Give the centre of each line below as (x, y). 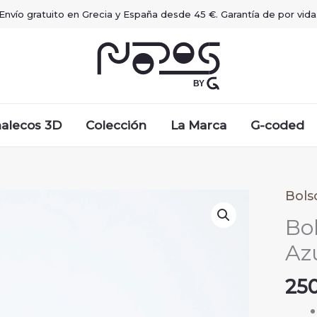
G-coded (277, 125)
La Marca (198, 125)
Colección (116, 125)
